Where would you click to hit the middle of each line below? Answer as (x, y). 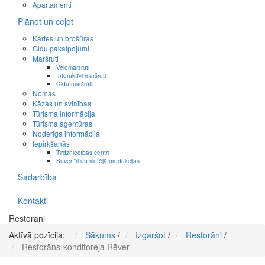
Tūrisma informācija (64, 114)
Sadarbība (37, 177)
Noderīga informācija (66, 134)
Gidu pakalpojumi (61, 49)
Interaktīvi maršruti (81, 76)
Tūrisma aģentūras (62, 124)
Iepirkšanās (51, 144)
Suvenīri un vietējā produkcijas (98, 161)
